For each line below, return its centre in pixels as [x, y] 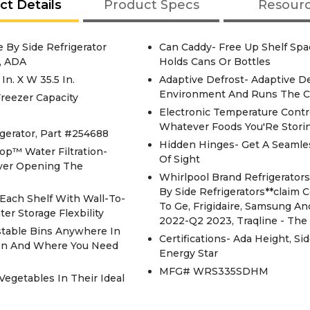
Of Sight [179, 159]
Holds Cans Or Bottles [215, 62]
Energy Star [188, 253]
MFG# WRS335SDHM [213, 271]
